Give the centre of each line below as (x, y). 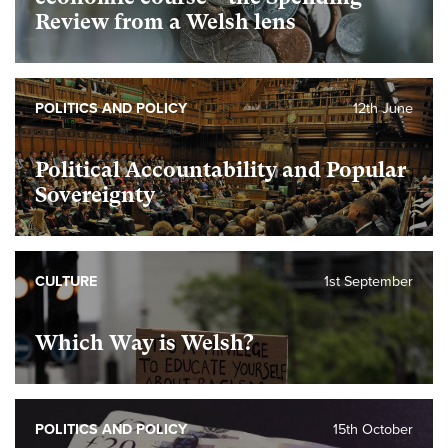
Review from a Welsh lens (165, 22)
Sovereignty (95, 195)
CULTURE (66, 281)
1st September (368, 281)
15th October (373, 429)
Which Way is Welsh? (144, 343)
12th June (383, 108)
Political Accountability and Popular (220, 170)
